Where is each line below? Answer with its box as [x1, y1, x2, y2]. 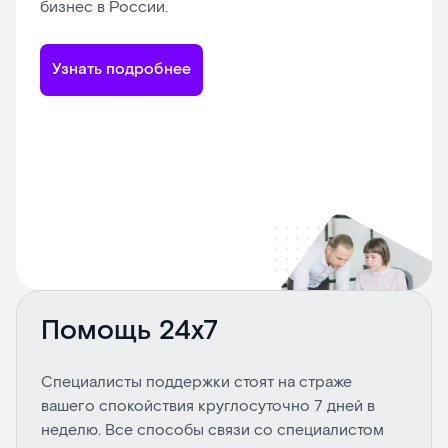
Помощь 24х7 [41, 313, 218, 350]
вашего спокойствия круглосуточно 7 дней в [41, 396, 375, 418]
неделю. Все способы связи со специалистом [41, 420, 384, 442]
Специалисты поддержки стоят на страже [41, 372, 352, 394]
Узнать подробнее [52, 59, 191, 81]
